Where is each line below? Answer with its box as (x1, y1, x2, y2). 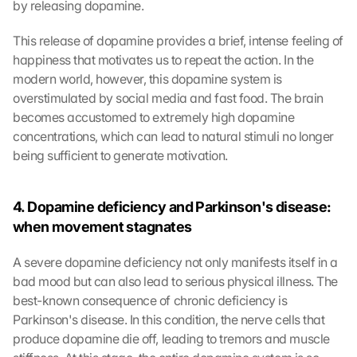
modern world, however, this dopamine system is (13, 71, 282, 87)
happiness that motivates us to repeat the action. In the (13, 52, 314, 68)
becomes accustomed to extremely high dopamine (13, 109, 295, 125)
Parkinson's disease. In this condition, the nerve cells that (13, 312, 325, 328)
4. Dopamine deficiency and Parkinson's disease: (13, 198, 331, 215)
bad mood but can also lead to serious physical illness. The (13, 273, 338, 289)
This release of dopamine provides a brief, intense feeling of (13, 33, 343, 49)
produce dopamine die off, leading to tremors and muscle (13, 331, 330, 347)
